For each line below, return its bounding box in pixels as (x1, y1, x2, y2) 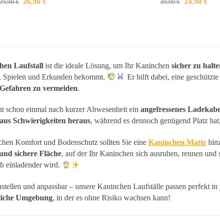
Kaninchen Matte (148, 138, 207, 147)
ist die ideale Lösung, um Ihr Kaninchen (43, 61, 172, 70)
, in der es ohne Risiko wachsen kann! (53, 193, 171, 202)
